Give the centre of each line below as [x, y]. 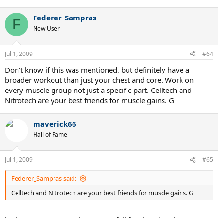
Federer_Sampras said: [44, 178]
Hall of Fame [50, 134]
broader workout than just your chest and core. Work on [99, 80]
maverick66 [55, 123]
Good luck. [27, 13]
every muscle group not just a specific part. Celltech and [98, 90]
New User [46, 28]
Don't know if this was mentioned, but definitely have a [97, 69]
